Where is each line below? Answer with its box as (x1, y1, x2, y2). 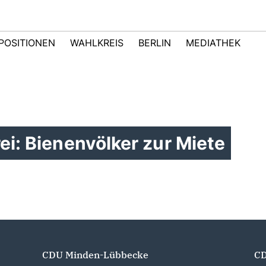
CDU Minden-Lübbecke (42, 249, 148, 261)
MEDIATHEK (186, 37, 240, 49)
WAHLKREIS (70, 37, 123, 49)
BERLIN (138, 37, 171, 49)
